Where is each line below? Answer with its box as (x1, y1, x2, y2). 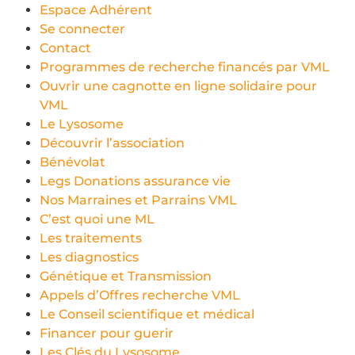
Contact (40, 40, 91, 55)
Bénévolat (40, 154, 105, 170)
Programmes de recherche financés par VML (40, 59, 330, 74)
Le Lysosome (40, 116, 124, 132)
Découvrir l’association (40, 135, 185, 151)
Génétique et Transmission (40, 268, 212, 284)
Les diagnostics (40, 249, 139, 265)
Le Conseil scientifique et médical (40, 306, 254, 322)
